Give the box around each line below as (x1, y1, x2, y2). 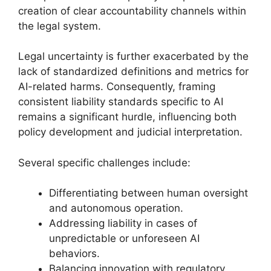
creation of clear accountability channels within (18, 4, 246, 17)
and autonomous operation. (49, 202, 183, 214)
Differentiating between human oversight (49, 187, 248, 199)
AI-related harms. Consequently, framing (18, 80, 215, 93)
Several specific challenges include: (18, 156, 191, 169)
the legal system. (18, 19, 101, 32)
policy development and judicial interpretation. (18, 126, 243, 138)
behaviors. (49, 247, 100, 260)
